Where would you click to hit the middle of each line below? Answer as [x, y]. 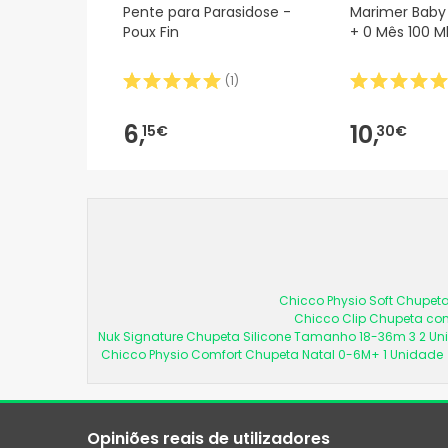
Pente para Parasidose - [207, 12]
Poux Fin [151, 32]
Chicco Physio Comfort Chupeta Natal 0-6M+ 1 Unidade [272, 355]
